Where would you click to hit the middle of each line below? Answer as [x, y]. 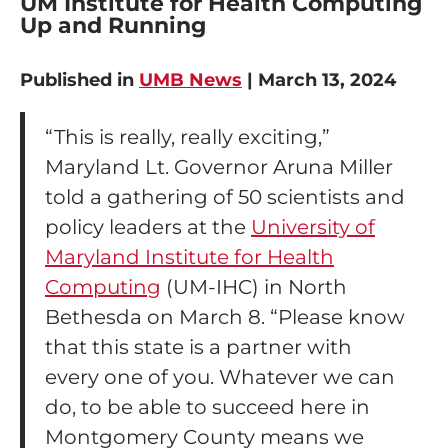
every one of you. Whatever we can [220, 377]
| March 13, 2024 [319, 80]
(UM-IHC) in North [254, 287]
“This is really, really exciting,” [187, 137]
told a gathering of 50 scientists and [225, 197]
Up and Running [113, 25]
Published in [79, 80]
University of [313, 227]
